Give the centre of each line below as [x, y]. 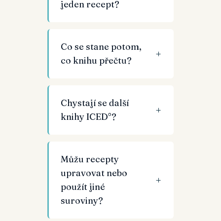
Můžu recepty [90, 159]
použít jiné [83, 187]
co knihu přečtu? [96, 60]
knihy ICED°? [89, 117]
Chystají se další [95, 103]
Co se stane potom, [101, 47]
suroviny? [82, 201]
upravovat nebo [94, 173]
